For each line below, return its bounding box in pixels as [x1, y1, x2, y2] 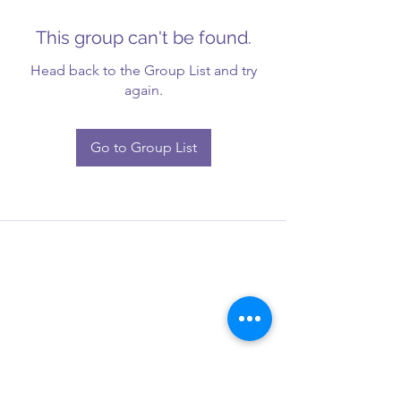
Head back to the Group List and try [30, 61, 257, 79]
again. [124, 81, 163, 98]
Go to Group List [90, 138, 197, 156]
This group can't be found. [35, 26, 252, 48]
